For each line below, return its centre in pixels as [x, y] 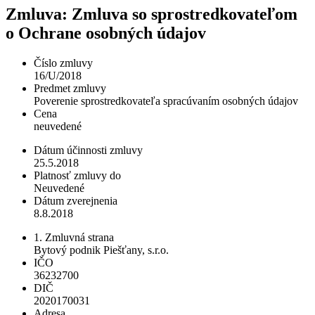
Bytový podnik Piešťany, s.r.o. [101, 250]
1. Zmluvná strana [74, 237]
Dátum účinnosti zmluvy [88, 150]
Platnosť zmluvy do [77, 175]
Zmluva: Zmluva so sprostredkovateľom [152, 14]
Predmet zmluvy [70, 88]
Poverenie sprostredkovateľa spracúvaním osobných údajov [166, 101]
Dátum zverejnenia [76, 200]
